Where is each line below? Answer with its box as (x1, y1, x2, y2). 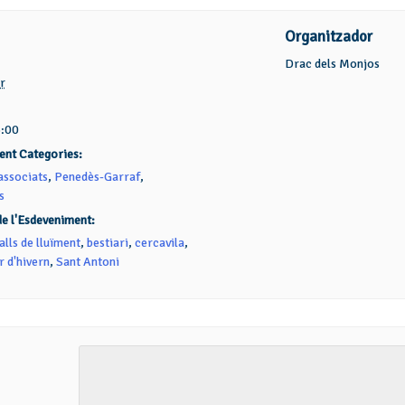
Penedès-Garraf (53, 169, 140, 184)
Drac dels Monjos (284, 56, 380, 71)
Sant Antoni (55, 254, 119, 269)
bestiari (86, 235, 128, 250)
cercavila (134, 235, 184, 250)
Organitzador (284, 27, 372, 46)
